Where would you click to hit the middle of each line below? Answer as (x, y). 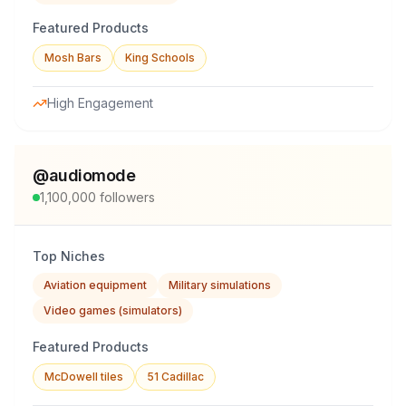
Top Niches (69, 256)
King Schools (160, 58)
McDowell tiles (84, 377)
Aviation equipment (95, 285)
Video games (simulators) (113, 310)
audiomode (92, 175)
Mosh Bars (73, 58)
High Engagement (100, 103)
